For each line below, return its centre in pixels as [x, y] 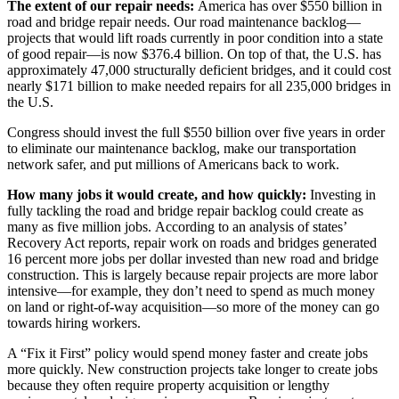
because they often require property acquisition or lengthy [168, 385]
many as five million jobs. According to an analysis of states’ [177, 226]
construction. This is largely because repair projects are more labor [192, 274]
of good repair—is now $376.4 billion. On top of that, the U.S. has [194, 53]
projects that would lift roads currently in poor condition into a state [195, 37]
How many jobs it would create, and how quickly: [159, 194]
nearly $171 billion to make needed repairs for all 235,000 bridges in [199, 85]
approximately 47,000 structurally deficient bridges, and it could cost [199, 69]
